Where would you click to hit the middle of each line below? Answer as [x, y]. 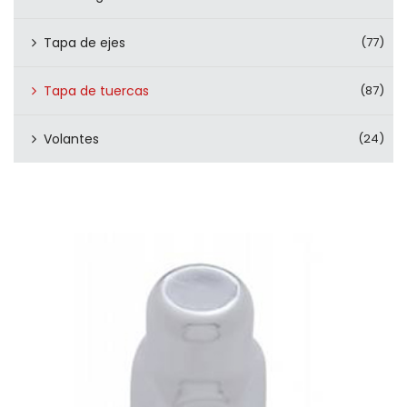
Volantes [71, 139]
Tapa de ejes [84, 43]
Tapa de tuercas [96, 91]
